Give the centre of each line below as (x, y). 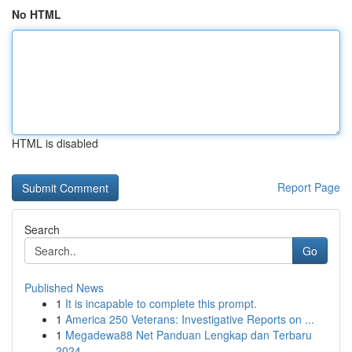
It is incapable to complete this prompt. (161, 303)
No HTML (37, 14)
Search (42, 229)
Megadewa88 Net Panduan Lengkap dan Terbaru (189, 335)
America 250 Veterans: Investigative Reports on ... (190, 319)
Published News (64, 288)
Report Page (309, 187)
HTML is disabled (55, 143)
